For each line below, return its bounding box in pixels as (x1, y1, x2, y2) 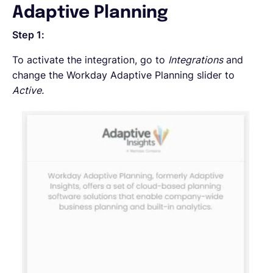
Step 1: (12, 28, 45, 41)
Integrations (168, 53, 223, 66)
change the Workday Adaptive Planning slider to (12, 68, 235, 81)
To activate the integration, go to (12, 53, 168, 66)
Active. (12, 83, 44, 96)
